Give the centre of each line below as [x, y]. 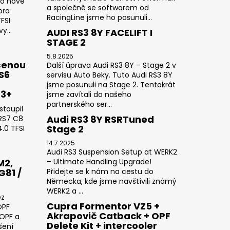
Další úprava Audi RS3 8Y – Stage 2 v [111, 65]
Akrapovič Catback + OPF [108, 216]
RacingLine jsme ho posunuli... [99, 17]
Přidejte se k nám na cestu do [100, 171]
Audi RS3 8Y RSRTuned [100, 119]
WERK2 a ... [65, 191]
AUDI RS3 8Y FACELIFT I [99, 32]
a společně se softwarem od [98, 7]
